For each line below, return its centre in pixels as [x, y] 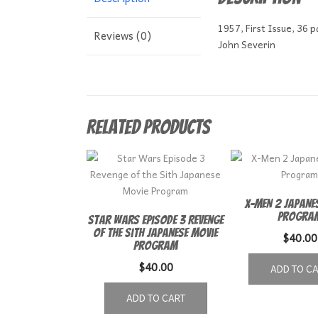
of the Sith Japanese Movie [156, 232]
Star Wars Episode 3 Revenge [155, 219]
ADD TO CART [155, 297]
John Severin [246, 45]
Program [156, 245]
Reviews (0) [122, 36]
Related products [148, 127]
